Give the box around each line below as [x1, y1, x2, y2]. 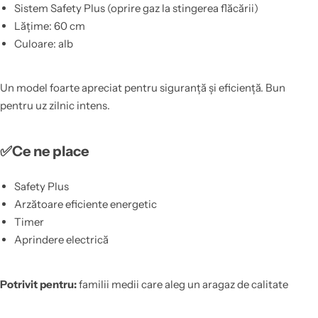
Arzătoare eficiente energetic [13, 197, 157, 212]
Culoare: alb [13, 36, 73, 50]
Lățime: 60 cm [13, 18, 85, 33]
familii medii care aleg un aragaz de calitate [77, 277, 288, 291]
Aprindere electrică [13, 233, 109, 247]
